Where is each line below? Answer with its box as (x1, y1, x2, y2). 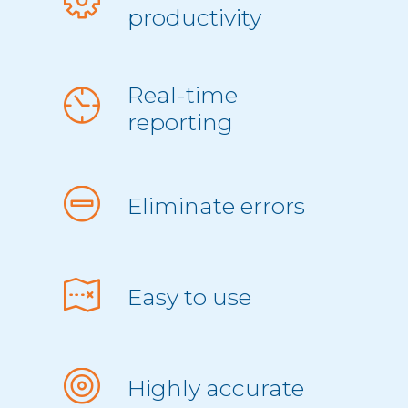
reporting (127, 108, 233, 137)
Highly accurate (127, 374, 304, 403)
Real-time (127, 81, 238, 109)
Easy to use (127, 283, 251, 311)
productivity (127, 4, 261, 32)
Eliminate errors (127, 192, 305, 220)
